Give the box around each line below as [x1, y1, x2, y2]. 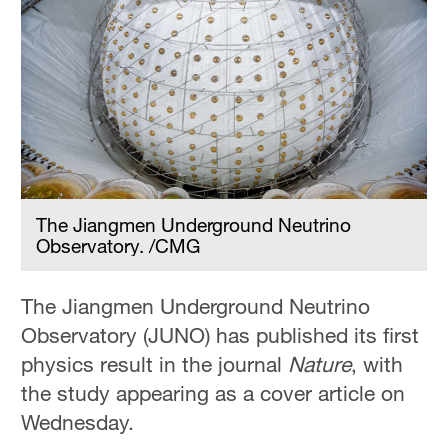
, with [351, 351, 404, 378]
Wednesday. [21, 409, 135, 436]
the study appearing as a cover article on [21, 380, 406, 407]
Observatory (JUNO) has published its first [21, 322, 420, 349]
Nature [288, 351, 352, 378]
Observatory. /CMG [36, 234, 201, 258]
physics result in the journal [21, 351, 289, 378]
